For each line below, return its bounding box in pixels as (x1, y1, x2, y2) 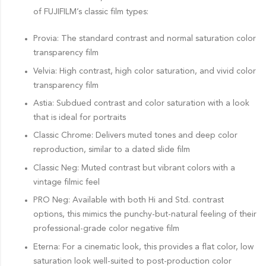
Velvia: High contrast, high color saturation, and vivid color (33, 66, 256, 75)
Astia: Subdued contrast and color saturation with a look (33, 99, 249, 108)
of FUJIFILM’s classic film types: (33, 8, 148, 17)
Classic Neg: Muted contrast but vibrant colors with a (33, 163, 235, 172)
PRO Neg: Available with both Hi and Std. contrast (33, 196, 224, 205)
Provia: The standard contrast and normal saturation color (33, 34, 256, 43)
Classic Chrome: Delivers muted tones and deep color (33, 131, 237, 140)
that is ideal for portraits (33, 113, 126, 122)
